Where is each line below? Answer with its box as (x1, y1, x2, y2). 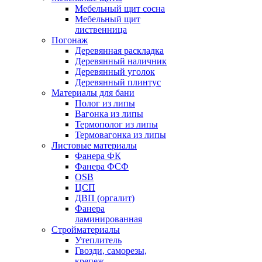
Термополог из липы (75, 119, 158, 129)
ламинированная (75, 214, 142, 224)
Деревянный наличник (75, 56, 167, 66)
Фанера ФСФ (75, 161, 129, 171)
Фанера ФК (75, 151, 121, 161)
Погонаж (51, 35, 88, 45)
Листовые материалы (51, 140, 137, 150)
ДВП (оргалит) (75, 193, 135, 203)
